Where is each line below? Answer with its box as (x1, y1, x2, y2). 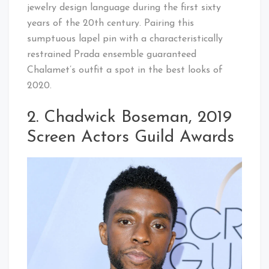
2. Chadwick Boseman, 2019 (27, 109, 232, 126)
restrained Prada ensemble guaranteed (27, 49, 196, 59)
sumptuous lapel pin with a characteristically (27, 34, 223, 44)
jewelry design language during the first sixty (27, 2, 221, 13)
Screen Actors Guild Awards (27, 128, 234, 146)
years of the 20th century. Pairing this (27, 18, 194, 28)
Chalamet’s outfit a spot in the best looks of (27, 65, 223, 75)
